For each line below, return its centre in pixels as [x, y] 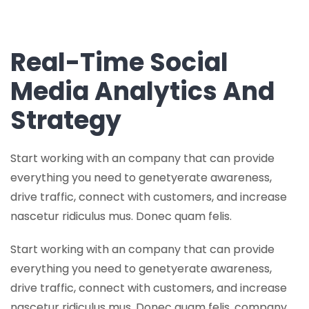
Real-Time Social [119, 62]
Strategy [66, 120]
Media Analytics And [142, 91]
